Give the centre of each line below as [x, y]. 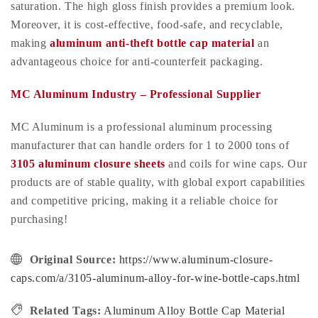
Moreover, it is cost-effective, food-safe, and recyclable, [147, 24]
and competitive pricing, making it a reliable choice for [144, 200]
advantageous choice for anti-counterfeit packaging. [137, 61]
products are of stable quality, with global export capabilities [158, 182]
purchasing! [39, 219]
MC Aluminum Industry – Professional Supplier [136, 94]
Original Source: [73, 259]
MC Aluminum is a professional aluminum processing [142, 126]
